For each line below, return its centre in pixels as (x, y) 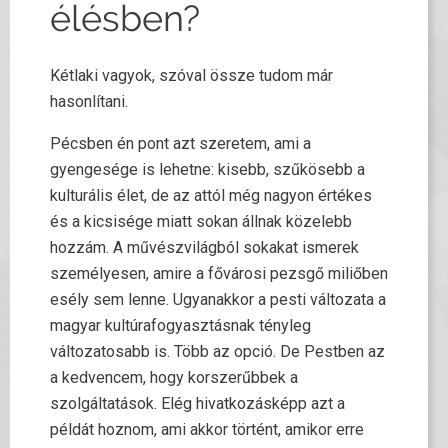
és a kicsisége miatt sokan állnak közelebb (201, 221)
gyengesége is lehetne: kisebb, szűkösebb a (207, 169)
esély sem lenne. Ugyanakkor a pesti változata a (218, 299)
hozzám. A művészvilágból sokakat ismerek (204, 247)
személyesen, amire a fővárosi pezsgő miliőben (219, 273)
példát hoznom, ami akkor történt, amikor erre (207, 429)
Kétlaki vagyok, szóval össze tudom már (191, 75)
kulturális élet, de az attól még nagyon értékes (211, 195)
